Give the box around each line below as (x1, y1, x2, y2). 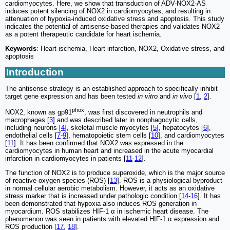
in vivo (172, 92, 192, 101)
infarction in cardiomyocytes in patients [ (5, 155, 126, 163)
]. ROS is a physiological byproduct (117, 177, 222, 185)
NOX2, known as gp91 (5, 108, 72, 117)
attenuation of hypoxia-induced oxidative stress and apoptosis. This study (5, 15, 224, 23)
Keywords (5, 45, 36, 53)
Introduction (6, 67, 64, 78)
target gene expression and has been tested (5, 92, 138, 101)
